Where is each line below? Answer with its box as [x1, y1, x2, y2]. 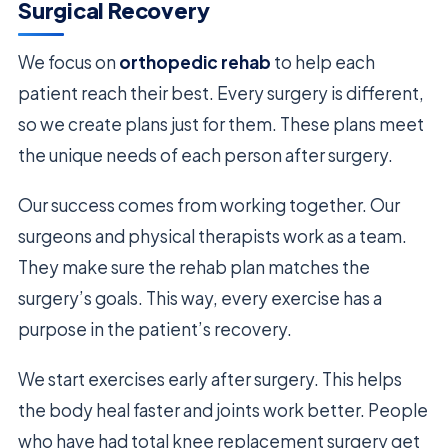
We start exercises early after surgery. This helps [18, 368, 402, 391]
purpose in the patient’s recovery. [18, 318, 292, 341]
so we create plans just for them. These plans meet [18, 113, 424, 136]
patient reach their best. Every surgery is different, [18, 82, 424, 105]
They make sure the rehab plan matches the [18, 256, 370, 279]
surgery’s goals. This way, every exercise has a [18, 287, 382, 310]
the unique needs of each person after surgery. [18, 144, 393, 167]
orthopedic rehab [119, 51, 271, 74]
